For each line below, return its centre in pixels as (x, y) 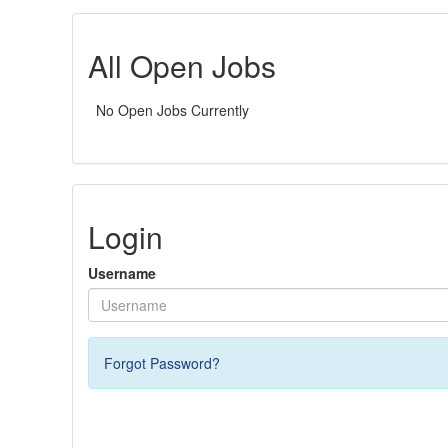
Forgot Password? (162, 363)
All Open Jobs (182, 65)
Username (122, 273)
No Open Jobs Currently (172, 110)
